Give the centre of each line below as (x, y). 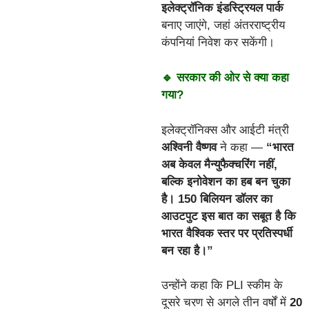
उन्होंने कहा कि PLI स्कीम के (222, 286)
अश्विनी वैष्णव (189, 147)
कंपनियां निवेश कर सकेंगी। (218, 42)
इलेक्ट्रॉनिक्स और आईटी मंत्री (225, 130)
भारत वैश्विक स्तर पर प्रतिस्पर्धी (227, 233)
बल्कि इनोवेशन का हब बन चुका (226, 181)
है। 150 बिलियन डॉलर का (217, 199)
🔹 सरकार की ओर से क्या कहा (225, 78)
